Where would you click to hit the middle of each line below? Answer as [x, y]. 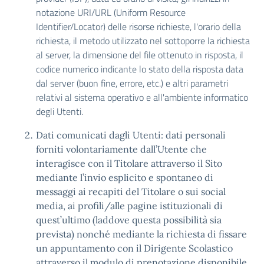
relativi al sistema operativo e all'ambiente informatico [142, 97]
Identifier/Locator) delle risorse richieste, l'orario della [138, 27]
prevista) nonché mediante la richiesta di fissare [141, 234]
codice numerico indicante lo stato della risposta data [140, 69]
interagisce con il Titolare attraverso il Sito [129, 163]
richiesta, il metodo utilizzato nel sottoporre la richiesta [143, 41]
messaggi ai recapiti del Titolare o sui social [131, 192]
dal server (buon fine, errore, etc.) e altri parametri [132, 83]
